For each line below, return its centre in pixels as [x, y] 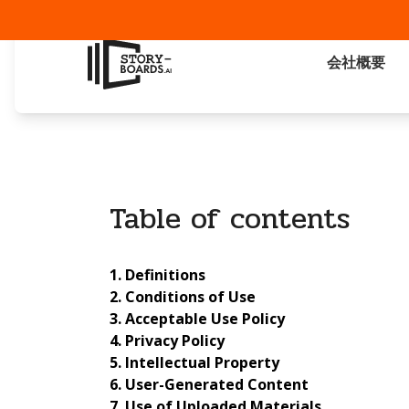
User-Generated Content [217, 385]
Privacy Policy [175, 341]
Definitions [165, 275]
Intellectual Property [202, 363]
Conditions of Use [190, 297]
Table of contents [230, 219]
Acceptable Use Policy [205, 319]
